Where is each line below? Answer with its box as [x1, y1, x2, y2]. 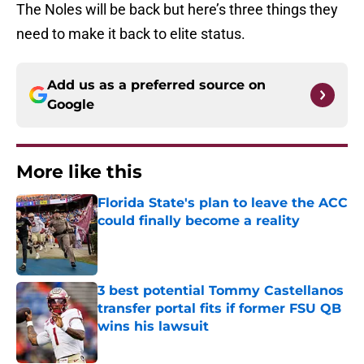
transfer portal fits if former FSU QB [97, 301, 341, 317]
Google [47, 97, 94, 113]
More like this [16, 161, 142, 184]
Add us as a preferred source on [47, 77, 266, 93]
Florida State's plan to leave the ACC [97, 195, 348, 211]
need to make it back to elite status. [16, 25, 245, 43]
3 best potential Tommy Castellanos [97, 283, 344, 299]
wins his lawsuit [97, 318, 209, 335]
